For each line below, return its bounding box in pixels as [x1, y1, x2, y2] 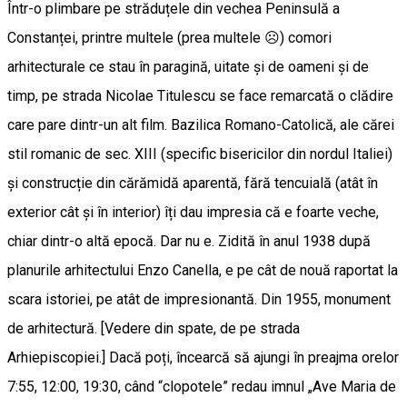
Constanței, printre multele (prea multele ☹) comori [7, 29, 332, 47]
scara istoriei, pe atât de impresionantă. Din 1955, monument [7, 291, 391, 309]
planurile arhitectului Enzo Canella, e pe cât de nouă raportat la [7, 262, 398, 280]
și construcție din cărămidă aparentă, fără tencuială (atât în [7, 174, 378, 193]
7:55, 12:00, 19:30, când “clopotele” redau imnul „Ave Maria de [7, 378, 396, 396]
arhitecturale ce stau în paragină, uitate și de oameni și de [7, 58, 369, 76]
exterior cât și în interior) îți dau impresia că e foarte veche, [7, 203, 379, 222]
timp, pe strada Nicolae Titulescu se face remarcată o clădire [7, 87, 393, 105]
